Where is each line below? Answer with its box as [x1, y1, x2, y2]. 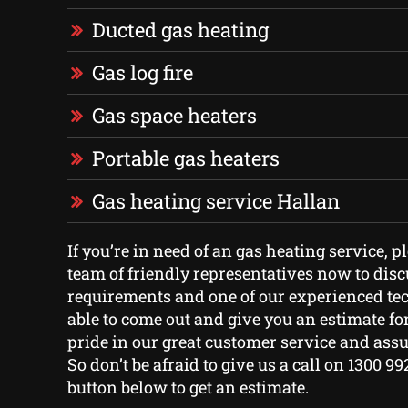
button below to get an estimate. [66, 376, 309, 399]
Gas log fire [91, 59, 193, 87]
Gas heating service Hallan [91, 188, 340, 215]
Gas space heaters [91, 102, 257, 129]
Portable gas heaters [91, 145, 280, 172]
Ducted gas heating [91, 16, 269, 44]
